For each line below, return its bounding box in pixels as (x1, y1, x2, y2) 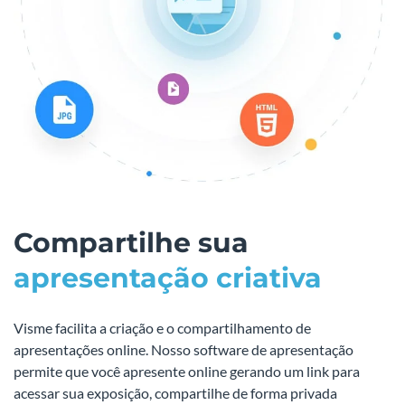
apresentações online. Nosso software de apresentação (14, 340, 353, 358)
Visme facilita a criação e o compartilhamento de (14, 318, 311, 336)
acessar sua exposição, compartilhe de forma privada (14, 383, 337, 401)
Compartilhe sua (14, 225, 249, 259)
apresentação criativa (14, 260, 322, 295)
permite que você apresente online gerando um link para (14, 362, 360, 380)
